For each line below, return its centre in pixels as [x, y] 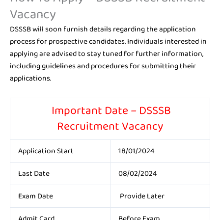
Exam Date [35, 196]
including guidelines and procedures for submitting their [103, 66]
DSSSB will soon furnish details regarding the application [103, 29]
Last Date [34, 174]
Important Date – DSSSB [110, 111]
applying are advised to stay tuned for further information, [107, 54]
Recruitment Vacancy [110, 127]
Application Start [46, 151]
